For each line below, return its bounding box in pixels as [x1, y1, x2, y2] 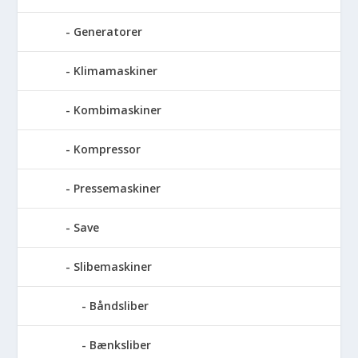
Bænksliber [89, 337, 152, 353]
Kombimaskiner [74, 102, 162, 118]
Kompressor [74, 141, 141, 157]
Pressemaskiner [74, 181, 161, 197]
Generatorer [74, 24, 143, 40]
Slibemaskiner [74, 259, 153, 275]
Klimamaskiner [74, 63, 158, 79]
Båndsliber [89, 298, 149, 314]
